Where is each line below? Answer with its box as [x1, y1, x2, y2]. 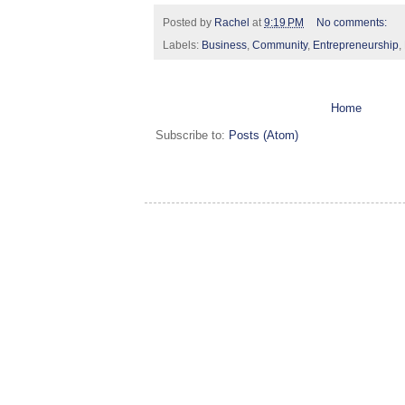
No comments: [316, 15, 390, 29]
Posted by [163, 15, 214, 29]
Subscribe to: [155, 127, 229, 142]
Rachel [214, 15, 250, 29]
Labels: [163, 38, 202, 52]
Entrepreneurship [313, 38, 399, 52]
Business [202, 38, 247, 52]
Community [252, 38, 307, 52]
